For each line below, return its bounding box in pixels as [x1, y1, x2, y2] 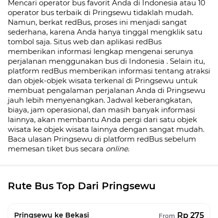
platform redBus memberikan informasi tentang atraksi [8, 66, 210, 75]
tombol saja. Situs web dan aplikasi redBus [8, 37, 162, 46]
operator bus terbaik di [8, 8, 92, 17]
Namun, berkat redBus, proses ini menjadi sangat [8, 18, 187, 27]
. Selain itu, [166, 56, 205, 66]
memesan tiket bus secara [8, 144, 106, 153]
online [106, 144, 128, 153]
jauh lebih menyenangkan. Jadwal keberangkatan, [8, 95, 192, 105]
